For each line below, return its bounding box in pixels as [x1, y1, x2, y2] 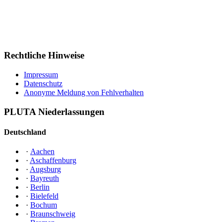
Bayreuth [30, 174, 59, 183]
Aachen [30, 147, 55, 156]
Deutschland [4, 128, 46, 137]
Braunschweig [30, 210, 75, 219]
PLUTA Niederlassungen [4, 106, 105, 117]
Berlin [30, 183, 50, 192]
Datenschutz [24, 79, 62, 88]
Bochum [30, 201, 57, 210]
